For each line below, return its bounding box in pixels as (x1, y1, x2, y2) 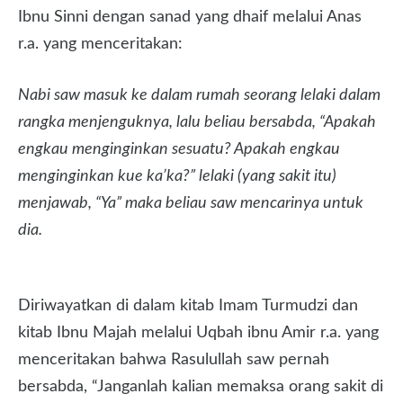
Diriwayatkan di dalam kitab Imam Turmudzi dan (18, 298, 358, 314)
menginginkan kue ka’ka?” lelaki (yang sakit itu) (18, 168, 336, 184)
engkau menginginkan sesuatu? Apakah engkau (18, 141, 340, 157)
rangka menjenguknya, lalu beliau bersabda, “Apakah (18, 114, 376, 130)
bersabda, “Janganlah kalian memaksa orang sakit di (18, 379, 383, 395)
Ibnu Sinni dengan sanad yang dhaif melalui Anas (18, 9, 362, 25)
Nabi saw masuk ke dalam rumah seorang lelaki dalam (18, 87, 381, 103)
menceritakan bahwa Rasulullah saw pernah (18, 352, 329, 368)
